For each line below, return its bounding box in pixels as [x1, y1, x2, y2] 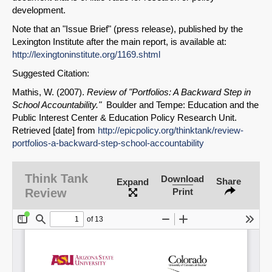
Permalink [69, 251, 107, 260]
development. [12, 5, 66, 16]
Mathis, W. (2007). [12, 87, 87, 98]
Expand [117, 176, 149, 187]
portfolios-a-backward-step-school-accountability [12, 138, 204, 149]
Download [161, 174, 204, 185]
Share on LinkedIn [69, 219, 141, 230]
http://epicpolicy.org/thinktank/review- [98, 125, 243, 136]
